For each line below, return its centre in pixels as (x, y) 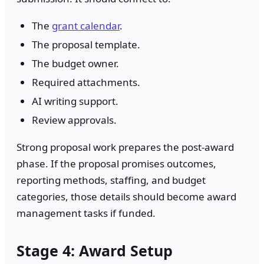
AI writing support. (75, 101)
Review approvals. (74, 120)
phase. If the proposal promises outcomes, (116, 164)
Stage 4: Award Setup (95, 251)
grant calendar (86, 26)
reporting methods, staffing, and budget (111, 180)
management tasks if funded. (86, 213)
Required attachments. (86, 82)
